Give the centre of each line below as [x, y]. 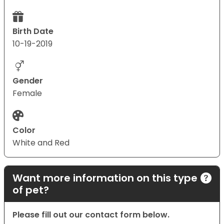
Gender [28, 81]
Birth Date [33, 31]
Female [27, 93]
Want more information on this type [105, 178]
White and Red [41, 143]
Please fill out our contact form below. [91, 215]
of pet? [31, 190]
